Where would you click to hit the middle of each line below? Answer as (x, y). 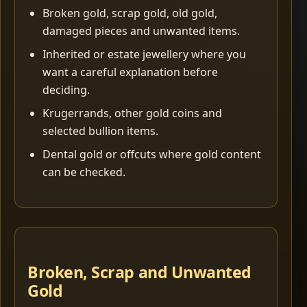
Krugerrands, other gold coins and (132, 113)
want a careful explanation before (130, 72)
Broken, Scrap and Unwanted (139, 272)
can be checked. (84, 172)
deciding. (66, 90)
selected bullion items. (100, 131)
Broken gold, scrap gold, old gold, (130, 13)
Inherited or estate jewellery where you (144, 54)
